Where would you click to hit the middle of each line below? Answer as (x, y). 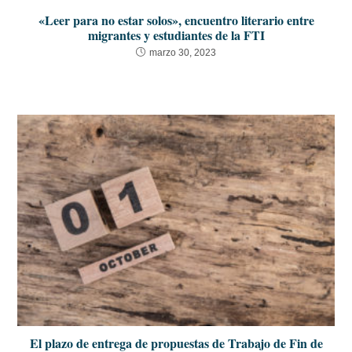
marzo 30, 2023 (183, 53)
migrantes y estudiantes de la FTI (176, 35)
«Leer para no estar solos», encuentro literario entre (176, 20)
